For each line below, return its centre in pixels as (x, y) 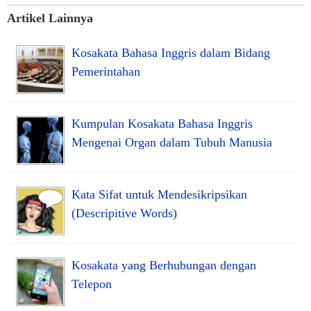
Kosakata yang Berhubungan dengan (164, 265)
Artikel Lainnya (50, 18)
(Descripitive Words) (124, 213)
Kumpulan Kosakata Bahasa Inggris (162, 123)
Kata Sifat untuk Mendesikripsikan (159, 194)
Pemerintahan (106, 71)
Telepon (92, 284)
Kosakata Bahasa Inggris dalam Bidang (171, 52)
